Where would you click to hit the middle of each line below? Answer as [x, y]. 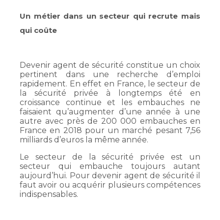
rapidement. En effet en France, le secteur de [110, 84]
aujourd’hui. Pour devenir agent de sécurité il [110, 176]
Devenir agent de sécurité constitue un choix [110, 65]
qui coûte [38, 30]
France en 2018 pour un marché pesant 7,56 [110, 130]
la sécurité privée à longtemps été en [110, 93]
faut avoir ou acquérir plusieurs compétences [110, 185]
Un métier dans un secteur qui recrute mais [110, 16]
